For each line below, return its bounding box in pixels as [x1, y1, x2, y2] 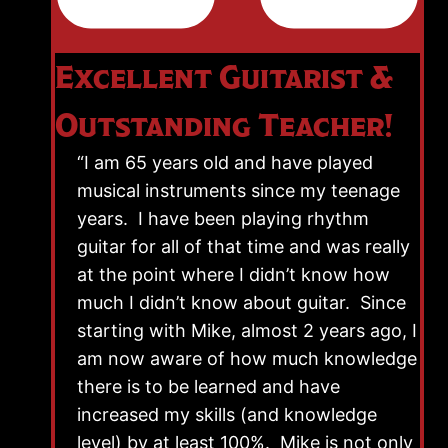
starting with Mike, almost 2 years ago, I [77, 319, 417, 341]
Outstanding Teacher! [55, 108, 393, 141]
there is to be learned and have [77, 375, 340, 397]
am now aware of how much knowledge [77, 347, 417, 369]
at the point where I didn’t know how [77, 263, 390, 285]
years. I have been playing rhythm [77, 207, 369, 229]
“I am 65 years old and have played [77, 151, 373, 173]
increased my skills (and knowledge [77, 403, 377, 425]
